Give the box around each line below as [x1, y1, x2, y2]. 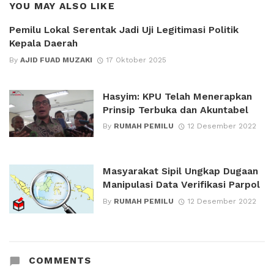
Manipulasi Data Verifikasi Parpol [102, 179, 260, 191]
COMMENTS [25, 254, 92, 266]
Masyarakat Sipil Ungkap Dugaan [102, 165, 258, 177]
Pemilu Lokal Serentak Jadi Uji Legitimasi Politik [9, 24, 239, 36]
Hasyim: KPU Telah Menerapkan [102, 90, 252, 102]
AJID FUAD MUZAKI [20, 55, 92, 64]
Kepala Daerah [9, 37, 78, 50]
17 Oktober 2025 [106, 55, 166, 64]
